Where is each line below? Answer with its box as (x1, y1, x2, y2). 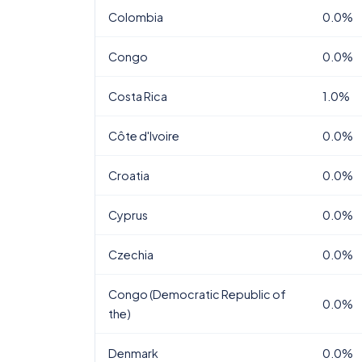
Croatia (108, 168, 149, 183)
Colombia (108, 10, 163, 24)
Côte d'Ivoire (108, 128, 179, 143)
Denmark (108, 346, 158, 360)
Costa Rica (108, 89, 167, 103)
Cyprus (108, 208, 148, 222)
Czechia (108, 247, 154, 262)
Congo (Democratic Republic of (108, 287, 286, 301)
